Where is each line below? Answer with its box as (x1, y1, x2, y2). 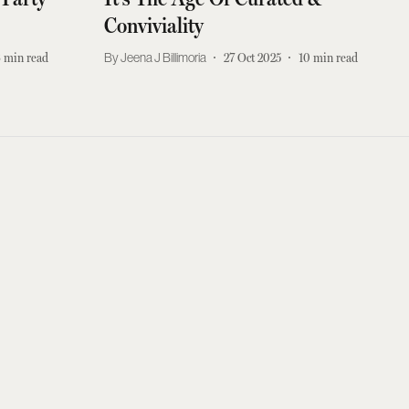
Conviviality (103, 13, 204, 39)
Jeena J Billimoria (120, 49, 206, 65)
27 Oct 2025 (223, 49, 281, 65)
